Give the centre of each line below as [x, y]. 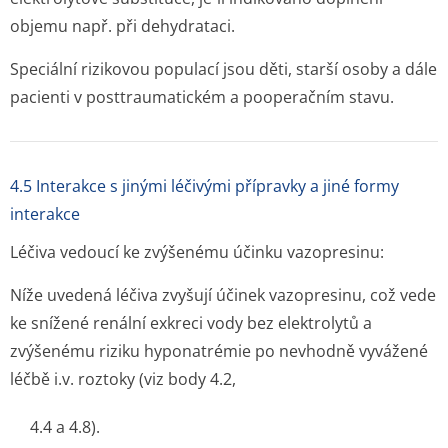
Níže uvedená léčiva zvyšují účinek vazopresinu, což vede [223, 295]
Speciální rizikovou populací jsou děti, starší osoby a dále [223, 69]
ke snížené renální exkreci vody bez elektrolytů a [191, 323]
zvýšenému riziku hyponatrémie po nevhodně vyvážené [219, 351]
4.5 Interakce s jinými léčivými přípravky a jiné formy [204, 186]
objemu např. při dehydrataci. [122, 26]
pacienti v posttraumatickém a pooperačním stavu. [202, 97]
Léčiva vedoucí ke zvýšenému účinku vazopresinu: [197, 252]
